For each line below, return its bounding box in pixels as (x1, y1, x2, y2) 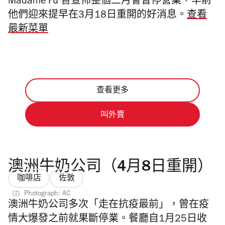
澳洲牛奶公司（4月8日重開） (8, 160, 213, 176)
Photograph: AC (24, 190, 70, 198)
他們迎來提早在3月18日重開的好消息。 (8, 11, 187, 21)
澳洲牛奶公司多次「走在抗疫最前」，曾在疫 (8, 200, 209, 211)
